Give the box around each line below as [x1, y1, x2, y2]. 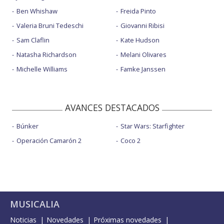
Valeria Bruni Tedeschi [16, 20, 83, 30]
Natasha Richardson [16, 49, 76, 59]
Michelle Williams [16, 64, 67, 73]
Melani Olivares [120, 49, 166, 59]
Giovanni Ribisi [120, 20, 164, 30]
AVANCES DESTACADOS [64, 101, 159, 113]
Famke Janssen [120, 64, 165, 73]
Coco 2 [120, 135, 140, 145]
